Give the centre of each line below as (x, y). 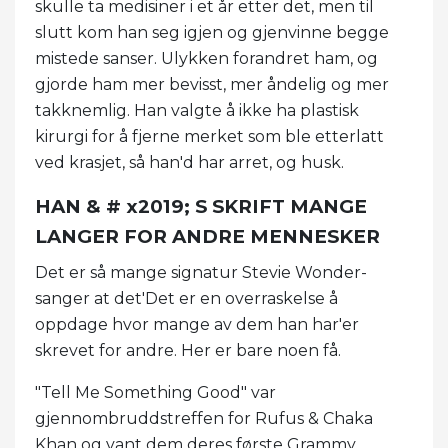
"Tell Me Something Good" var (155, 393)
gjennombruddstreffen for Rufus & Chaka (204, 419)
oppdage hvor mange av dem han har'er (197, 325)
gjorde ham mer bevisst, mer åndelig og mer (212, 85)
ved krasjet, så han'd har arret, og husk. (189, 163)
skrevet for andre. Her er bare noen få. (188, 351)
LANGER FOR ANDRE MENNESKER (207, 237)
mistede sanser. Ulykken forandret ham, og (206, 59)
